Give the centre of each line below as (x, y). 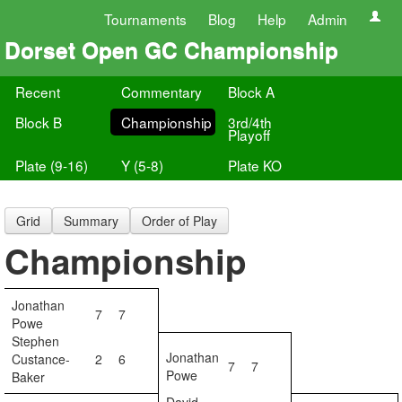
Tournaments (145, 19)
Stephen (35, 341)
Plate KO (254, 165)
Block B (39, 122)
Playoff (249, 135)
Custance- (41, 359)
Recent (38, 92)
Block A (251, 92)
